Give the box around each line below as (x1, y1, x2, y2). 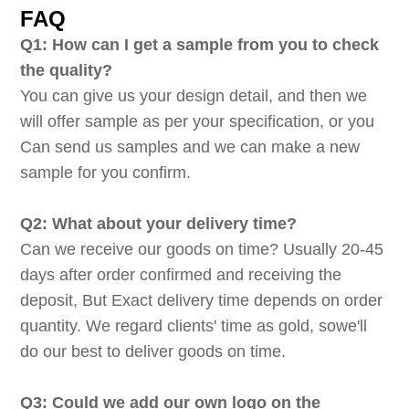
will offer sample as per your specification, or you (20, 111, 375, 131)
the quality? (20, 60, 113, 79)
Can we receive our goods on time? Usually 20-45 (20, 239, 384, 258)
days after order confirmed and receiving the (20, 265, 342, 284)
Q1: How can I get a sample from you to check (20, 35, 380, 54)
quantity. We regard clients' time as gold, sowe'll (20, 316, 368, 335)
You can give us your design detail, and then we (20, 86, 368, 105)
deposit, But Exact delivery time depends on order (20, 290, 383, 309)
